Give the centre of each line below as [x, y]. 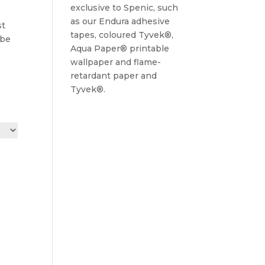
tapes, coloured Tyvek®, [122, 35]
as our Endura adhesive [120, 21]
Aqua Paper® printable [120, 49]
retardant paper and [114, 76]
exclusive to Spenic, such [125, 8]
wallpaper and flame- [116, 62]
